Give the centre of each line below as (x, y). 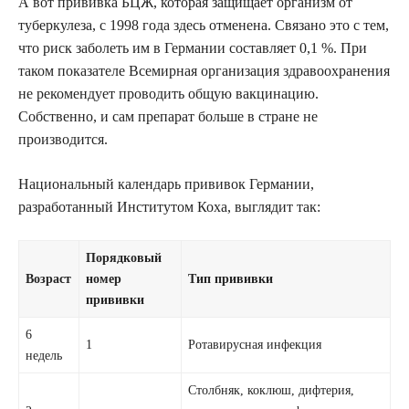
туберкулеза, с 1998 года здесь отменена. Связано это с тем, (204, 25)
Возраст (49, 278)
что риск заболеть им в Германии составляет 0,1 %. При (193, 47)
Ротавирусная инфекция (255, 344)
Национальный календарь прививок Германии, (166, 184)
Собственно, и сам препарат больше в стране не (168, 116)
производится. (63, 139)
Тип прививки (231, 278)
